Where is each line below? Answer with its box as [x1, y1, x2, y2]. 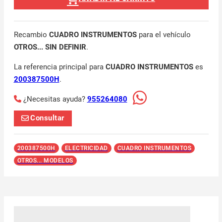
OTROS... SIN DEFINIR [13, 42, 86, 52]
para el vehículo [136, 30, 191, 39]
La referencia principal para [13, 62, 106, 71]
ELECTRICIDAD [64, 144, 108, 152]
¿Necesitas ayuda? [23, 94, 87, 104]
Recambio [13, 30, 49, 39]
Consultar [30, 113, 64, 123]
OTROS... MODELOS [17, 157, 73, 164]
